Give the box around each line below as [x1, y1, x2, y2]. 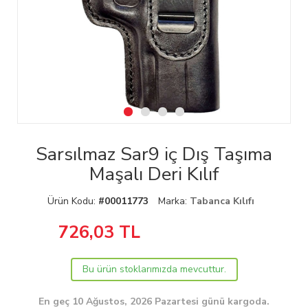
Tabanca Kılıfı [189, 195, 254, 208]
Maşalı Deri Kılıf [89, 162, 219, 188]
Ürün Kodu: [47, 195, 98, 208]
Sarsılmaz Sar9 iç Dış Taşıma [36, 142, 272, 168]
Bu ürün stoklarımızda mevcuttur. [82, 263, 226, 276]
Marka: [157, 195, 190, 208]
